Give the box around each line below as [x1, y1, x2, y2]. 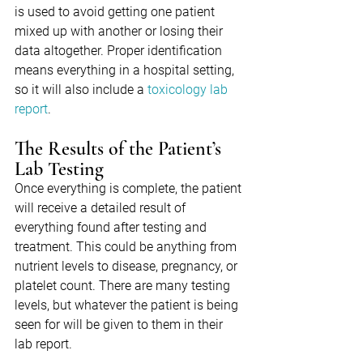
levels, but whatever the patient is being [15, 297, 241, 314]
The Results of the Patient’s [15, 137, 226, 161]
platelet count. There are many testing [15, 278, 233, 294]
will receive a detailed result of [15, 200, 189, 216]
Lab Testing [15, 157, 104, 181]
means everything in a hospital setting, [15, 62, 237, 79]
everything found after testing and [15, 220, 210, 236]
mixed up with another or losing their [15, 23, 226, 40]
